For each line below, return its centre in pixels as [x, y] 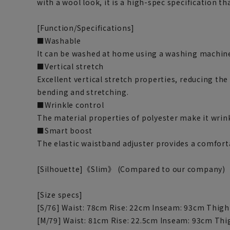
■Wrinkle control [71, 105]
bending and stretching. [83, 92]
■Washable [59, 41]
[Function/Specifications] [86, 28]
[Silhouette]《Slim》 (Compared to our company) [131, 169]
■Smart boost [65, 130]
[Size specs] [60, 195]
